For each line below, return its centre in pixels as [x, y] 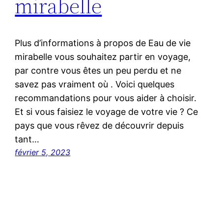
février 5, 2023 [43, 152]
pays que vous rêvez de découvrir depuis [99, 126]
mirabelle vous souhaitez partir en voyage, [103, 57]
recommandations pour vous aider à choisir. [106, 98]
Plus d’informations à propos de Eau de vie [103, 43]
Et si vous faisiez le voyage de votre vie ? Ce [107, 112]
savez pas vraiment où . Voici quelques [95, 84]
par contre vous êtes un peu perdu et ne [98, 71]
